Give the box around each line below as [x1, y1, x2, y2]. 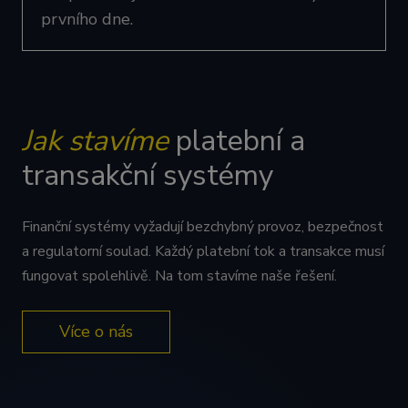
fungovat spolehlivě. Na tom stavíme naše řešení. [22, 266, 337, 286]
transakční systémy [22, 156, 273, 195]
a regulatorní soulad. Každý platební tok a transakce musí [22, 241, 384, 261]
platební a [176, 121, 305, 160]
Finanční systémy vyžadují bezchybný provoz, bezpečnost [22, 217, 383, 237]
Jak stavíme [22, 121, 168, 160]
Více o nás [59, 321, 133, 342]
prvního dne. [41, 8, 133, 30]
